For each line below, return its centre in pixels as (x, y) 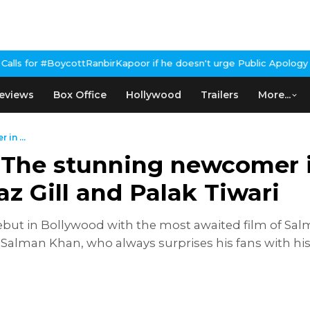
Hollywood (154, 95)
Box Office (80, 95)
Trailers (220, 95)
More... (274, 95)
